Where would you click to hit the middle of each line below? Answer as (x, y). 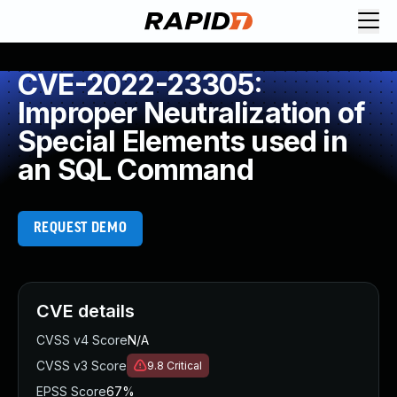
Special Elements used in (183, 141)
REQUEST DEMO (80, 228)
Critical (184, 366)
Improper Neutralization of (192, 113)
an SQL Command (136, 170)
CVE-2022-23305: (140, 85)
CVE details (86, 311)
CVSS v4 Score (82, 340)
